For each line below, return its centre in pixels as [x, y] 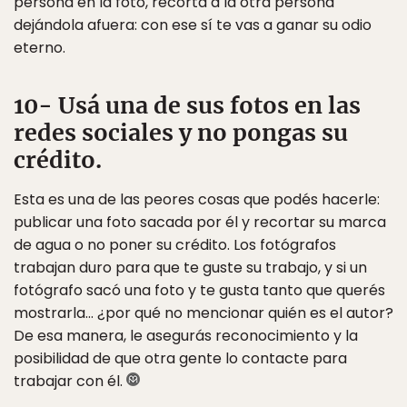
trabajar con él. [70, 381]
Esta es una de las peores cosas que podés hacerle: [197, 199]
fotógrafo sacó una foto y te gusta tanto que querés [199, 290]
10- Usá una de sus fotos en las [187, 105]
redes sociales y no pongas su [181, 133]
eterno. [40, 48]
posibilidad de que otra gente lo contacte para [180, 358]
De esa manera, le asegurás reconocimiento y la [186, 336]
